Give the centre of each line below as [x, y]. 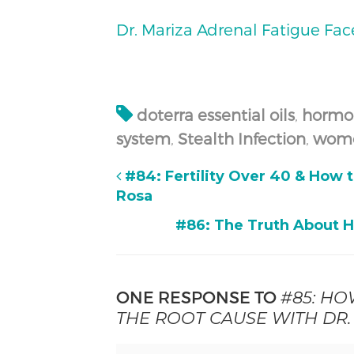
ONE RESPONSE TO [198, 297]
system [143, 139]
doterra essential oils [215, 115]
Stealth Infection [241, 139]
